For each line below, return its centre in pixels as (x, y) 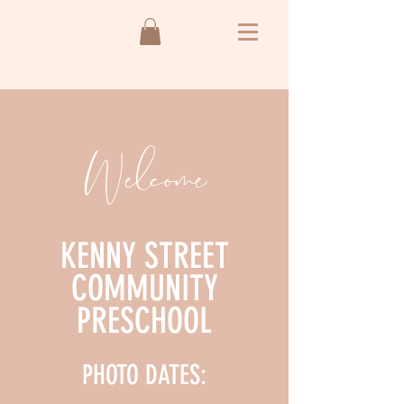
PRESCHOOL (144, 321)
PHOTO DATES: (144, 375)
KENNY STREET (144, 256)
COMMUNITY (144, 288)
